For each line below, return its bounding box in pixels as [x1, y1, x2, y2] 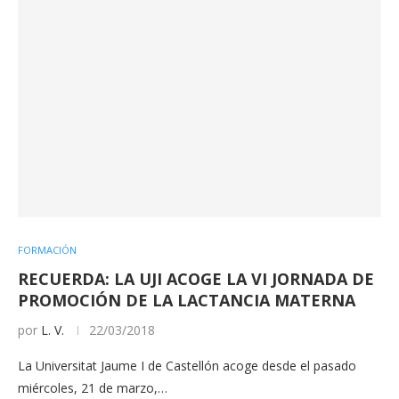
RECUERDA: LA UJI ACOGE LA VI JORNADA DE [18, 267, 374, 289]
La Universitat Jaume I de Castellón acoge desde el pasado [18, 356, 356, 374]
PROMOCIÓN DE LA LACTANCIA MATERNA [18, 289, 355, 311]
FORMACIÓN [18, 242, 77, 256]
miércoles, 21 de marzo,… [18, 379, 167, 396]
